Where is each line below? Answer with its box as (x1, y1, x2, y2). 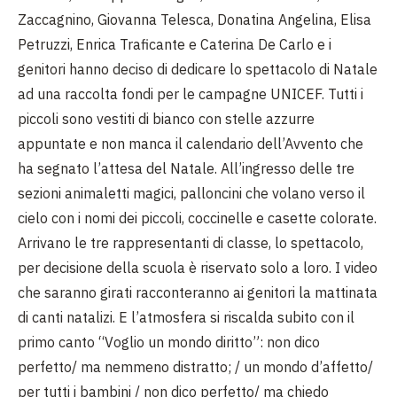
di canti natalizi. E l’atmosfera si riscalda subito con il (18, 308, 354, 326)
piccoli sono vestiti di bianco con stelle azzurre (18, 110, 315, 128)
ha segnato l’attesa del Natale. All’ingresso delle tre (18, 160, 354, 177)
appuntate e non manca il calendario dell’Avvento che (18, 135, 363, 152)
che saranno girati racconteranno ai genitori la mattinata (18, 284, 378, 301)
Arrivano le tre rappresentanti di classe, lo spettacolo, (18, 234, 363, 252)
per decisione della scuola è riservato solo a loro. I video (18, 259, 378, 276)
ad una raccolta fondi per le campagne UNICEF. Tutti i (18, 85, 363, 103)
